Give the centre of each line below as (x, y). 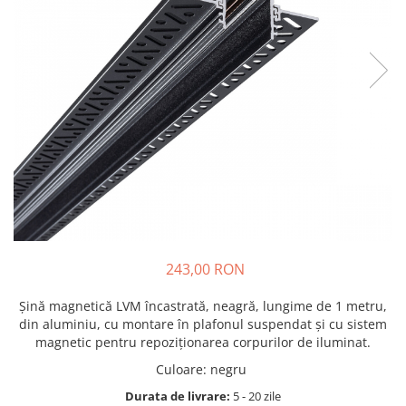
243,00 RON (205, 270)
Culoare (179, 370)
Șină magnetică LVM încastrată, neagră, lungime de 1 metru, (203, 306)
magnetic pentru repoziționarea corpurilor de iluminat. (203, 343)
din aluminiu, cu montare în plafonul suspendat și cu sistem (203, 324)
